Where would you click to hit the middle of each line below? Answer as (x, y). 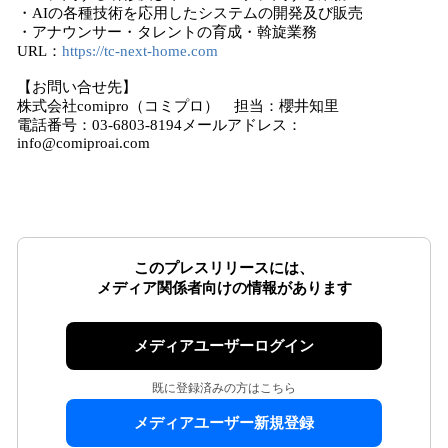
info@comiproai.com (83, 143)
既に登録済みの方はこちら (224, 388)
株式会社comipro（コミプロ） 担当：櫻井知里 (178, 106)
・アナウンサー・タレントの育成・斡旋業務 (167, 32)
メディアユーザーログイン (224, 346)
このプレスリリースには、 (224, 268)
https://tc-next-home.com (140, 51)
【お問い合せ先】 (77, 87)
